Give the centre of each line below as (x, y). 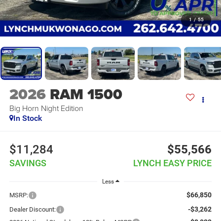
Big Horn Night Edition (46, 108)
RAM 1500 (86, 94)
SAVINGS (28, 163)
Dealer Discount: (32, 209)
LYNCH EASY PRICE (173, 163)
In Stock (27, 118)
